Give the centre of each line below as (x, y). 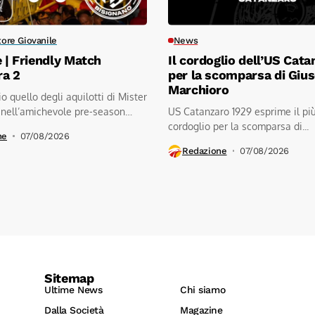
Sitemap (69, 278)
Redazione (205, 151)
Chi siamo (203, 289)
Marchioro (199, 89)
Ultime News (73, 289)
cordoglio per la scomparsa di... (238, 126)
